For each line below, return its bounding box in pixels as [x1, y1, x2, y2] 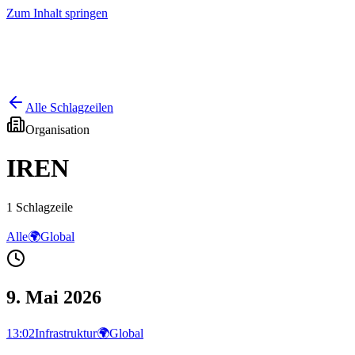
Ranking [74, 91, 117, 105]
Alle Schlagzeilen [25, 101, 113, 114]
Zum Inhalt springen [6, 6, 108, 20]
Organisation [25, 123, 90, 136]
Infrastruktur [35, 326, 97, 340]
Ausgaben [68, 69, 119, 82]
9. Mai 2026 [6, 286, 101, 307]
